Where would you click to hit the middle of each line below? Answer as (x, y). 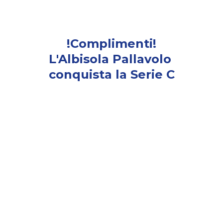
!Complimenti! (111, 44)
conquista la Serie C (111, 74)
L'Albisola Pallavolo (111, 59)
